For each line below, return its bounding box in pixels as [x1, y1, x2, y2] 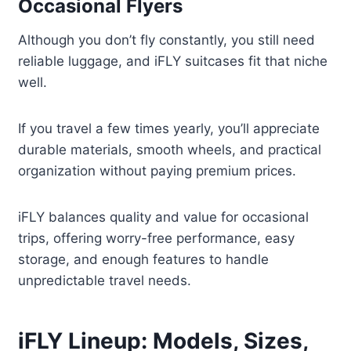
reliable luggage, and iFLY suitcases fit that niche [18, 53, 328, 70]
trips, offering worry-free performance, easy [18, 230, 295, 247]
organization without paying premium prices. [18, 163, 297, 179]
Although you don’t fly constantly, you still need [18, 32, 316, 49]
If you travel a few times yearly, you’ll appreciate [18, 121, 320, 137]
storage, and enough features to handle [18, 251, 270, 268]
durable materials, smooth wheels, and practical [18, 142, 322, 158]
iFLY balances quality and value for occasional [18, 209, 309, 226]
